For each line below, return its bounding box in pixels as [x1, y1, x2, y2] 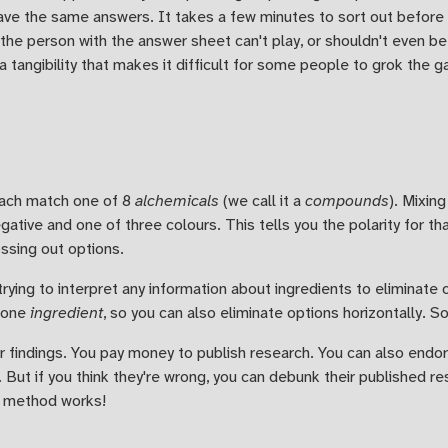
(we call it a [219, 190, 305, 212]
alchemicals [135, 190, 219, 212]
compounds [305, 190, 389, 212]
